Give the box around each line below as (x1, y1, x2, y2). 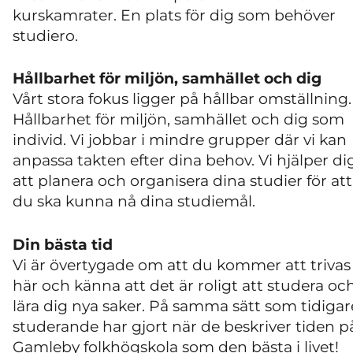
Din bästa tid (13, 235, 113, 254)
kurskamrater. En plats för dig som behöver (13, 6, 336, 24)
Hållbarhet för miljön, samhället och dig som (13, 110, 344, 129)
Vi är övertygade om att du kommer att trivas (13, 255, 351, 274)
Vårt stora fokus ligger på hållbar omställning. (13, 90, 351, 109)
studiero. (13, 26, 78, 45)
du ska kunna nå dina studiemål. (13, 192, 255, 211)
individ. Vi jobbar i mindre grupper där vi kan (13, 131, 347, 150)
